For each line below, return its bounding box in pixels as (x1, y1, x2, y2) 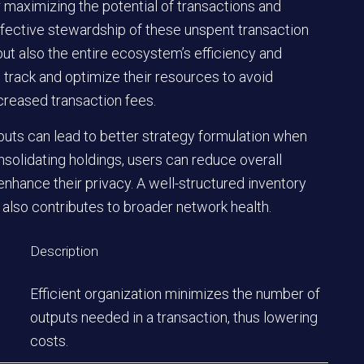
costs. (30, 332, 68, 350)
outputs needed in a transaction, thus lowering (30, 309, 318, 327)
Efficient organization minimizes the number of (30, 285, 320, 303)
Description (30, 243, 98, 260)
